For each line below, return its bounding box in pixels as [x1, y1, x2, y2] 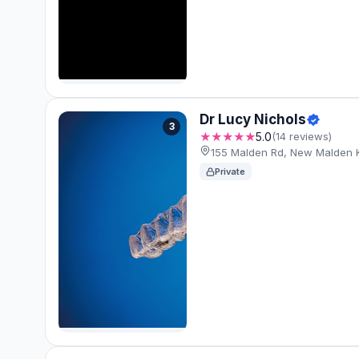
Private [215, 166, 245, 178]
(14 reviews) [272, 130, 332, 143]
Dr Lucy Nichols [200, 111, 306, 128]
